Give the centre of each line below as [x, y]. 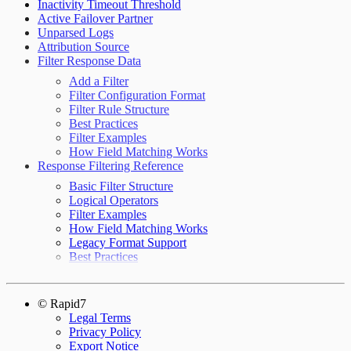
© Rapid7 [62, 303]
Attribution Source [83, 46]
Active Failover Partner [95, 18]
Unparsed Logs [76, 32]
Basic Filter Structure [121, 186]
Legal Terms [100, 317]
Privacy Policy [105, 331]
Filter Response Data [89, 60]
